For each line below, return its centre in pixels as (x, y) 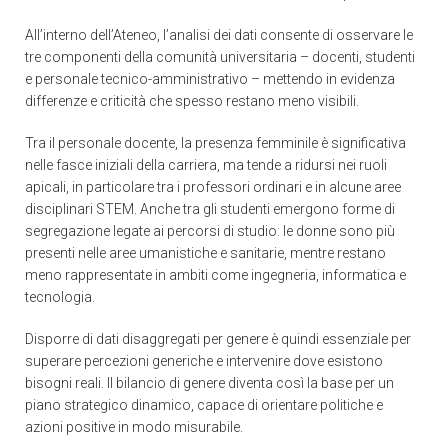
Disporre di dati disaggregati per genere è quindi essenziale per (218, 338)
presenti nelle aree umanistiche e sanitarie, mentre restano (205, 252)
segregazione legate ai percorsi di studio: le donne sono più (210, 230)
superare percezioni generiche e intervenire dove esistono (204, 360)
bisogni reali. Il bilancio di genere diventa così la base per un (209, 382)
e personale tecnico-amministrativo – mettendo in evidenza (210, 78)
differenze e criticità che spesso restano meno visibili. (192, 100)
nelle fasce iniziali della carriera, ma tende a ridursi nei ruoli (206, 164)
